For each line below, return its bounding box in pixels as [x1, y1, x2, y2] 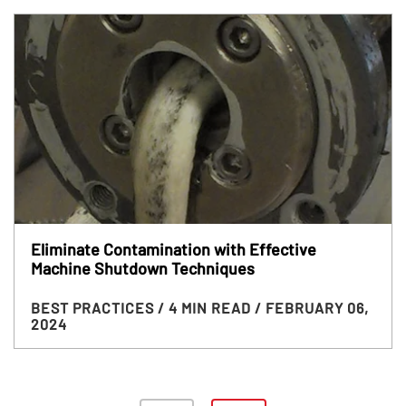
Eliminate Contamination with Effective [30, 238, 316, 259]
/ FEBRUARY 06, [254, 298, 369, 316]
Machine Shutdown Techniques [30, 257, 255, 278]
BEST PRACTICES [30, 298, 158, 316]
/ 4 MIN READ [157, 298, 255, 316]
